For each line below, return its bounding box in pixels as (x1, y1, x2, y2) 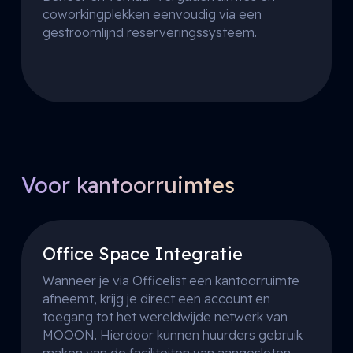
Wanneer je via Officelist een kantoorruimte (42, 273, 299, 289)
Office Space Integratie (42, 243, 243, 266)
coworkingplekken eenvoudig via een (42, 6, 262, 23)
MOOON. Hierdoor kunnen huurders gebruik (42, 327, 303, 344)
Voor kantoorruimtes (20, 172, 235, 199)
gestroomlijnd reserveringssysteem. (42, 24, 257, 41)
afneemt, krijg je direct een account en (42, 291, 270, 307)
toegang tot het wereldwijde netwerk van (42, 309, 288, 325)
